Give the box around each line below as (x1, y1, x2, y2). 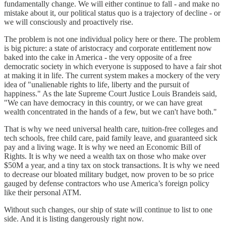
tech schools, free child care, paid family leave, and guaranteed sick (4, 133, 217, 142)
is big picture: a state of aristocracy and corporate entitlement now (4, 43, 212, 52)
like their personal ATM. (4, 188, 81, 197)
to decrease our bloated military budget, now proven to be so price (4, 169, 214, 179)
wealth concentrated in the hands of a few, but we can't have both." (4, 107, 217, 116)
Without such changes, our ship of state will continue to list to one (4, 205, 212, 214)
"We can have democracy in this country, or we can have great (4, 98, 202, 107)
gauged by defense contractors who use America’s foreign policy (4, 179, 209, 188)
